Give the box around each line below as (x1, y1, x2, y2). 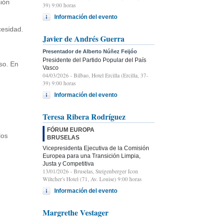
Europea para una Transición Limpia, (43, 152, 140, 159)
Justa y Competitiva (43, 160, 94, 167)
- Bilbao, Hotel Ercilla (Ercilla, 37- (69, 71, 148, 79)
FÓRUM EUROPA (47, 126, 94, 133)
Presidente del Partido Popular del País (43, 56, 146, 63)
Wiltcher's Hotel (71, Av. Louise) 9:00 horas (43, 175, 141, 183)
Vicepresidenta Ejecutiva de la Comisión (43, 144, 149, 152)
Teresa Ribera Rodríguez (43, 110, 125, 122)
